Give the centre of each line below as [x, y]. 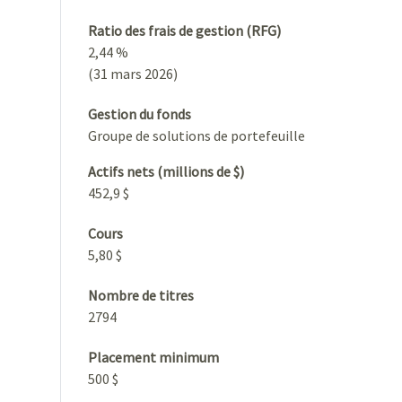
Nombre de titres [141, 295]
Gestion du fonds [140, 114]
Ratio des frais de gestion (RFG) [184, 30]
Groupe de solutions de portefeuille [197, 135]
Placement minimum [153, 357]
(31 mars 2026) [133, 73]
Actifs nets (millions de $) [166, 171]
